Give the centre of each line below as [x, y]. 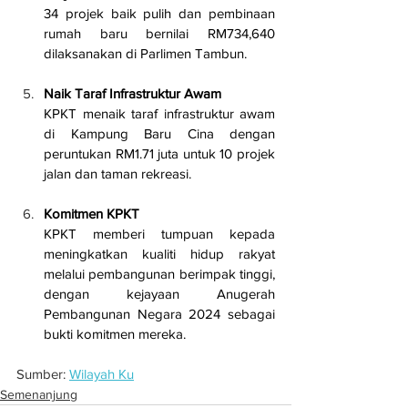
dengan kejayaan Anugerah [159, 294]
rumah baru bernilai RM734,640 [159, 34]
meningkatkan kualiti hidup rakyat [159, 254]
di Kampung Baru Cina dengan [159, 134]
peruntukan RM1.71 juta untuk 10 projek [159, 154]
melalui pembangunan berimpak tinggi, [159, 274]
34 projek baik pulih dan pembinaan [159, 14]
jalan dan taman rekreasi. [117, 174]
